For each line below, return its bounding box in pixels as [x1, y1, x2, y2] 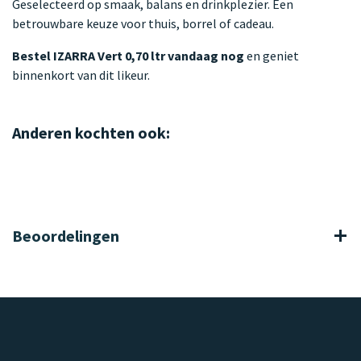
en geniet [244, 47, 299, 64]
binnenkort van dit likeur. [12, 66, 150, 83]
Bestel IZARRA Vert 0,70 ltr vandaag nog [12, 47, 244, 64]
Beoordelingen [12, 225, 119, 246]
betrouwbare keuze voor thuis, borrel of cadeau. [12, 15, 274, 31]
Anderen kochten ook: [12, 122, 170, 143]
